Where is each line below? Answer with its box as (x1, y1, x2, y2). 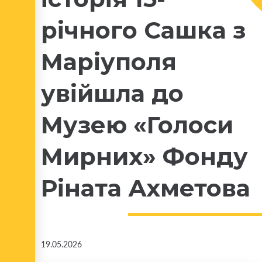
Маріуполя (41, 47, 177, 76)
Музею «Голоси (41, 111, 233, 139)
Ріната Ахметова (41, 174, 250, 202)
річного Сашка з (41, 16, 246, 44)
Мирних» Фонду (41, 142, 248, 171)
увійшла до (41, 79, 184, 108)
